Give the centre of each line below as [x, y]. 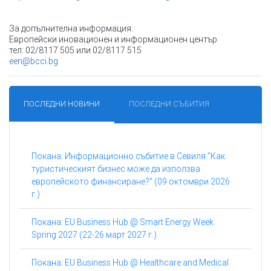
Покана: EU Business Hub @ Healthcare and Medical [130, 263]
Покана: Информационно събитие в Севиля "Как [128, 156]
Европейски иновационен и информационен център [113, 40]
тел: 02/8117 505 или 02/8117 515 [75, 51]
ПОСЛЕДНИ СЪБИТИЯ [169, 104]
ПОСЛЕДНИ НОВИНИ [62, 104]
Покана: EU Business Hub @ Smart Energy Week [122, 222]
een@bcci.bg [34, 61]
